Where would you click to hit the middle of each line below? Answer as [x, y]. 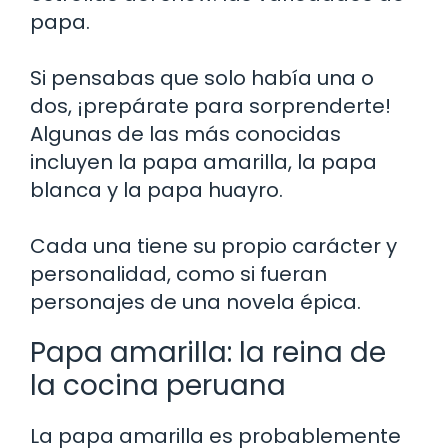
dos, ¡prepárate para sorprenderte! [210, 105]
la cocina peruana [158, 385]
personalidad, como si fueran [178, 273]
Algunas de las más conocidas [185, 133]
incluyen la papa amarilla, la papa [203, 161]
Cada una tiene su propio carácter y [213, 245]
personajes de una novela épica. [195, 301]
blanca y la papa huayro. [156, 189]
